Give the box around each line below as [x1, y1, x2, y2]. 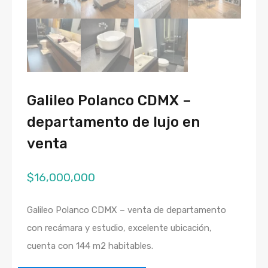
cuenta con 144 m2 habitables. [27, 240, 153, 252]
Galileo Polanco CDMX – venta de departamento [27, 205, 226, 216]
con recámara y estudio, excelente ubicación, [27, 223, 212, 234]
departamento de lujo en [27, 114, 200, 131]
